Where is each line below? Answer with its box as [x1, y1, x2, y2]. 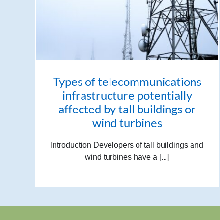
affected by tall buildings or [58, 102, 196, 116]
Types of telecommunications [53, 74, 201, 89]
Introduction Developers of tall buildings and [51, 141, 204, 150]
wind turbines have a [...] [85, 153, 169, 162]
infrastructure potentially [62, 88, 192, 103]
